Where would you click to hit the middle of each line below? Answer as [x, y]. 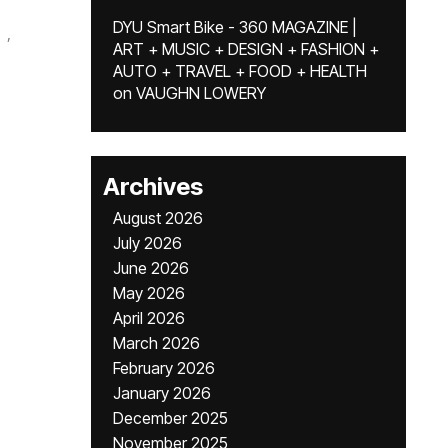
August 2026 [158, 218]
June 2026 [151, 268]
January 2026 [162, 393]
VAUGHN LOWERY [201, 93]
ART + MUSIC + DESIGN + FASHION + [246, 49]
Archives [153, 186]
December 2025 [170, 418]
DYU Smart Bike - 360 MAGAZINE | [235, 27]
